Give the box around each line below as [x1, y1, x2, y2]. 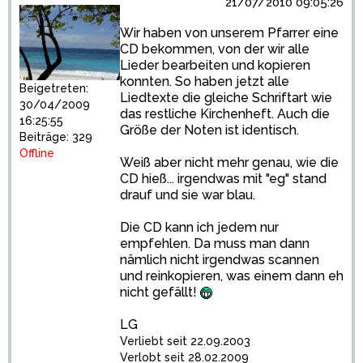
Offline [19, 147, 54, 160]
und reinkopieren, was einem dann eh [120, 268, 344, 284]
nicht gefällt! [120, 284, 200, 300]
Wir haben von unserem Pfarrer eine [120, 25, 339, 41]
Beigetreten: [19, 82, 88, 96]
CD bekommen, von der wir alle [120, 41, 310, 57]
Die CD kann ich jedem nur [120, 220, 279, 235]
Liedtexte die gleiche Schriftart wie [120, 90, 332, 105]
